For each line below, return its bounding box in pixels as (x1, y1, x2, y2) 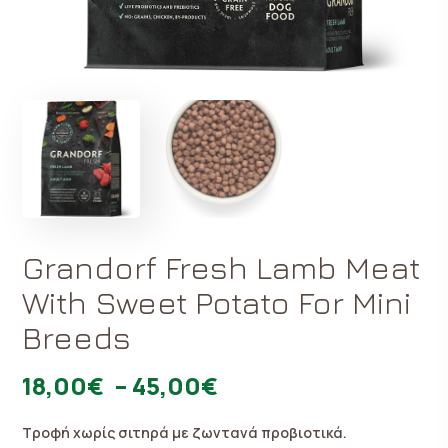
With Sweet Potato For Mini (22, 282, 412, 321)
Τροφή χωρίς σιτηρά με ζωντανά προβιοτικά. (22, 422, 348, 442)
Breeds (22, 317, 132, 356)
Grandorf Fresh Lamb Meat (22, 247, 421, 286)
